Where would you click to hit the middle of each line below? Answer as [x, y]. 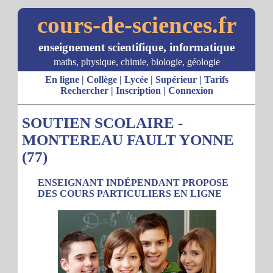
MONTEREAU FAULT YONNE [128, 140]
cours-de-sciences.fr [136, 25]
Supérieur [176, 80]
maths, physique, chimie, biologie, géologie [136, 62]
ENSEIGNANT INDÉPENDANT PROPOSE [133, 183]
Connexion [190, 90]
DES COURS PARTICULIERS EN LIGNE [130, 193]
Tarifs [216, 80]
